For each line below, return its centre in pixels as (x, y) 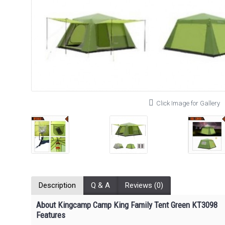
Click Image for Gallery (188, 103)
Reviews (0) (144, 185)
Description (57, 185)
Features (51, 215)
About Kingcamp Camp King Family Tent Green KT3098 (127, 205)
